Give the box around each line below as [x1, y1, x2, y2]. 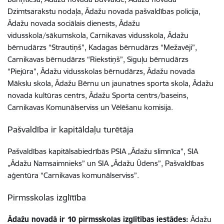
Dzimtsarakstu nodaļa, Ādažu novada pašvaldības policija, [7, 6, 200, 16]
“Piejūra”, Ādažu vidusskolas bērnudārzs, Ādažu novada [7, 66, 195, 76]
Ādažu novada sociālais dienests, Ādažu [7, 18, 140, 28]
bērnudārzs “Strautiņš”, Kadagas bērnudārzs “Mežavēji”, [7, 42, 197, 52]
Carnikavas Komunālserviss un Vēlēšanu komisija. [7, 102, 173, 112]
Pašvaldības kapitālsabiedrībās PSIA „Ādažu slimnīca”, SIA [7, 146, 198, 156]
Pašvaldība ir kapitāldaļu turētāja [7, 123, 136, 134]
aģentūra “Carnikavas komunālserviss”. [7, 170, 139, 180]
